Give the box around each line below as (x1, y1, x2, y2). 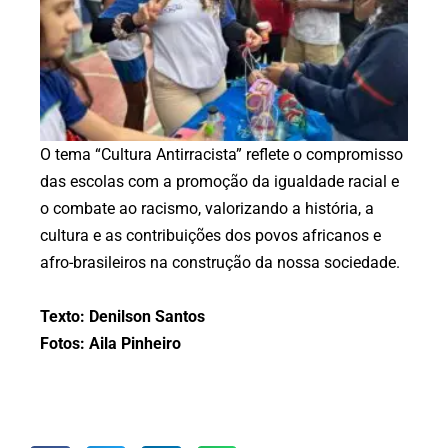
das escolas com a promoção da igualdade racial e (40, 172, 399, 192)
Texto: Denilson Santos (40, 307, 205, 327)
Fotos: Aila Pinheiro (40, 334, 181, 354)
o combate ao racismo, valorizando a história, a (40, 199, 374, 219)
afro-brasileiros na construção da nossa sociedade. (40, 253, 400, 273)
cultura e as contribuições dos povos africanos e (40, 226, 381, 246)
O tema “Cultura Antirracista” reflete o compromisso (40, 145, 403, 165)
